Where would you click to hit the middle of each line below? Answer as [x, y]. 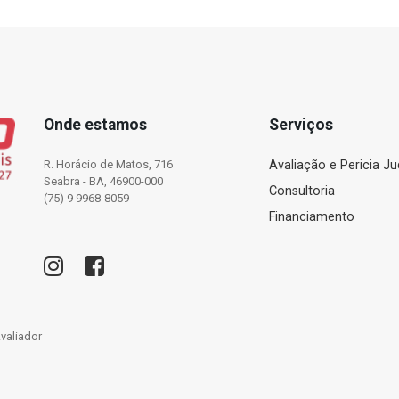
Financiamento [312, 217]
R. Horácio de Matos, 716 [108, 164]
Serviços [301, 125]
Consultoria [302, 191]
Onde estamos [95, 125]
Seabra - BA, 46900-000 [103, 181]
